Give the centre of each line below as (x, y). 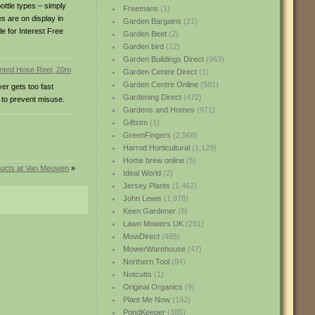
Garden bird (143, 46)
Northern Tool (146, 262)
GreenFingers (147, 135)
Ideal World (142, 173)
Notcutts (137, 274)
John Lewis (142, 198)
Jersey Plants (146, 186)
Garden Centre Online (160, 84)
